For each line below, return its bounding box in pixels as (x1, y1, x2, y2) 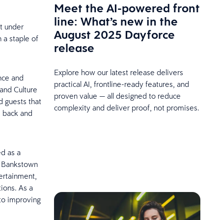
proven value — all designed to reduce (54, 90, 181, 101)
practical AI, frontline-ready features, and (54, 79, 189, 89)
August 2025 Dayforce (54, 26, 175, 42)
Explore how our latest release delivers (54, 67, 183, 77)
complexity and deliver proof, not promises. (54, 102, 199, 112)
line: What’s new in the (54, 13, 178, 29)
